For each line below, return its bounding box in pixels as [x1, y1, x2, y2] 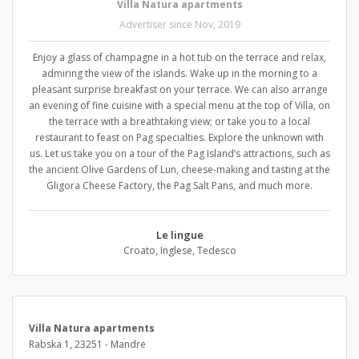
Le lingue [155, 228, 204, 243]
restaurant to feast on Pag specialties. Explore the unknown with [35, 131, 324, 145]
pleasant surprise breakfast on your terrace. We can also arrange [31, 83, 328, 97]
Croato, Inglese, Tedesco [123, 244, 236, 258]
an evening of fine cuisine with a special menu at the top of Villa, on [29, 99, 330, 113]
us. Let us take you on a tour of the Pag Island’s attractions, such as [29, 147, 330, 161]
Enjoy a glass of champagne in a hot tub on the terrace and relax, [33, 50, 326, 65]
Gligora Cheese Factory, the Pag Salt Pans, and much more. [46, 179, 313, 193]
